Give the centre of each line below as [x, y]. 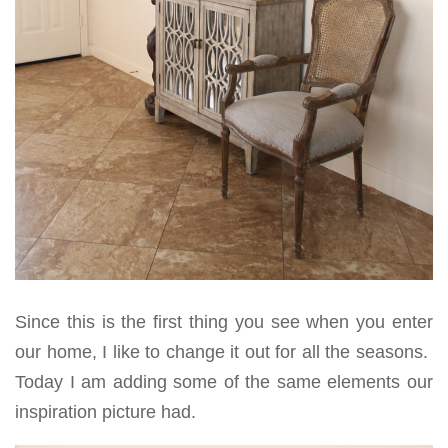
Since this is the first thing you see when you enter [224, 321]
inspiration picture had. [105, 411]
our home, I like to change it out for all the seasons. [224, 351]
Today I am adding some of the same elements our [224, 381]
